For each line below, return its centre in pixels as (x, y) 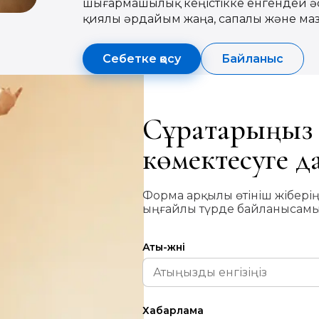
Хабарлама (173, 310)
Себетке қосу (142, 59)
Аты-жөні (164, 247)
